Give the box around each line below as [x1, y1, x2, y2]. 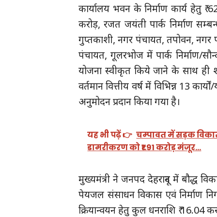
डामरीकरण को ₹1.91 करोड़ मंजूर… [87, 141, 201, 153]
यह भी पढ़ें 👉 [87, 129, 133, 140]
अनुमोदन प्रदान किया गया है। [78, 95, 181, 108]
